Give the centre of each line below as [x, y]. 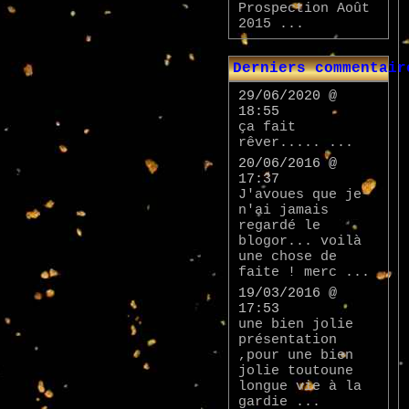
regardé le [279, 226]
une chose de [288, 257]
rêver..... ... [296, 143]
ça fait [267, 127]
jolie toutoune [296, 371]
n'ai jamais [283, 210]
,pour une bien [296, 356]
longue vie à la [300, 387]
